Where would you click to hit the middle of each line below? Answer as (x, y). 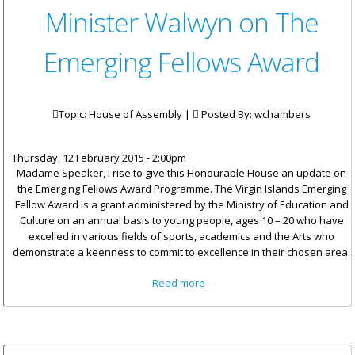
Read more (179, 283)
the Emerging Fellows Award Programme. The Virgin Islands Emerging (181, 189)
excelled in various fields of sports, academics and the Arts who (181, 237)
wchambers (282, 115)
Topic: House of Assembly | (126, 115)
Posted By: (227, 115)
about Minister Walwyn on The (280, 282)
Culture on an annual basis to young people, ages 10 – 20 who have (181, 221)
